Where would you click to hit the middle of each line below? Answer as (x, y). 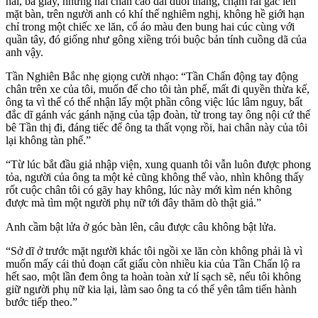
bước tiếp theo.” (42, 302)
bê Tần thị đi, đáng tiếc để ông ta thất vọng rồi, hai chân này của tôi (157, 127)
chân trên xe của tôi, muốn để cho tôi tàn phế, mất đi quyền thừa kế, (158, 89)
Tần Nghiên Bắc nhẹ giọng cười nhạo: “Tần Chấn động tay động (152, 76)
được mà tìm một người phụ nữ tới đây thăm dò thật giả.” (133, 202)
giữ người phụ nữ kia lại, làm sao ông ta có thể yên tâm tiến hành (151, 289)
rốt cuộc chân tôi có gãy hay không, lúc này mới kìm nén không (149, 190)
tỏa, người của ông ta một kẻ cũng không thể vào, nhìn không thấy (155, 177)
